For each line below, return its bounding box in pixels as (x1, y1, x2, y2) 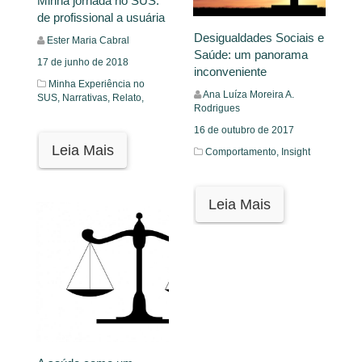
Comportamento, (205, 145, 281, 158)
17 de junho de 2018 (37, 57, 128, 68)
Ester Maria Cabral (47, 35, 129, 46)
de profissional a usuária (37, 11, 165, 24)
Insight (281, 145, 310, 158)
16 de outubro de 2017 (194, 124, 294, 136)
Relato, (112, 92, 144, 103)
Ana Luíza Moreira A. (203, 88, 294, 100)
